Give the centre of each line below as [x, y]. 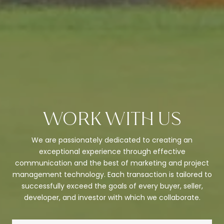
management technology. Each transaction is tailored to [112, 174]
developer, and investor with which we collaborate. [112, 197]
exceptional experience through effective [112, 151]
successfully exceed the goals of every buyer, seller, [112, 186]
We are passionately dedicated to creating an [112, 140]
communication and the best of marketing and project [112, 163]
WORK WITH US [112, 119]
